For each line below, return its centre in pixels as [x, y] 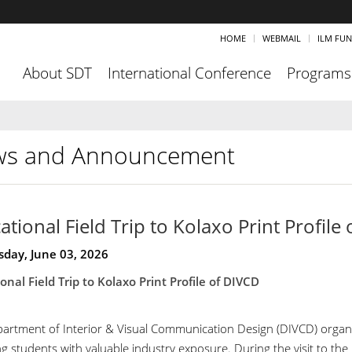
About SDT [57, 73]
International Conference [189, 73]
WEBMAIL [282, 38]
